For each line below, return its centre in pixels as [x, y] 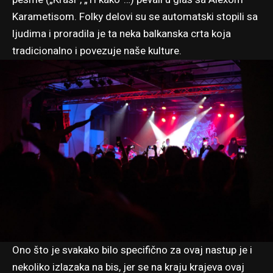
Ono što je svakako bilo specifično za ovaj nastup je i [132, 250]
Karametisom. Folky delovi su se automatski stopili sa [135, 16]
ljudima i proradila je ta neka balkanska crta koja [122, 34]
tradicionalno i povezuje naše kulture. [97, 51]
